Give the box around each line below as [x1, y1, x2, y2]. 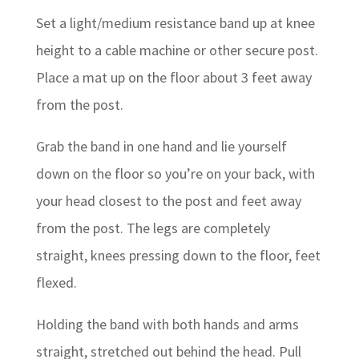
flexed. [35, 272, 77, 292]
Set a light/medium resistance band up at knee [35, 13, 315, 32]
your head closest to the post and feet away [35, 191, 301, 210]
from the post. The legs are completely [35, 218, 270, 237]
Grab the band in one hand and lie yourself [35, 136, 287, 155]
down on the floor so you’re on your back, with [35, 163, 315, 183]
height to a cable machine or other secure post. [35, 40, 318, 59]
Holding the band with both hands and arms [35, 314, 299, 333]
